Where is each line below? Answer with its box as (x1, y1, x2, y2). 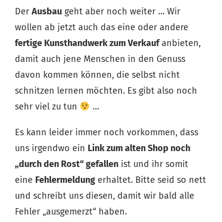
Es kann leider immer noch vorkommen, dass (15, 127, 198, 138)
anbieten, (159, 38, 201, 49)
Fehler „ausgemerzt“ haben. (15, 206, 127, 217)
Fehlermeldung (35, 174, 95, 185)
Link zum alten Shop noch (88, 143, 190, 154)
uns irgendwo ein (15, 143, 88, 154)
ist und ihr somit (118, 159, 188, 169)
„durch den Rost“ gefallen (15, 159, 118, 169)
